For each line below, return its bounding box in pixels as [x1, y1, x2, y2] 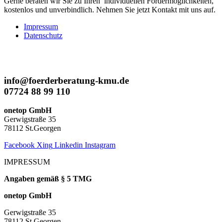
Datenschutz [24, 31, 62, 40]
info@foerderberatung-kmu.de [4, 75, 129, 86]
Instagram [85, 141, 115, 150]
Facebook [4, 141, 35, 150]
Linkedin [55, 141, 83, 150]
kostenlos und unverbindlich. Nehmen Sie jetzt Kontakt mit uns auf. [4, 5, 218, 14]
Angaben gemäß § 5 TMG [4, 174, 92, 183]
